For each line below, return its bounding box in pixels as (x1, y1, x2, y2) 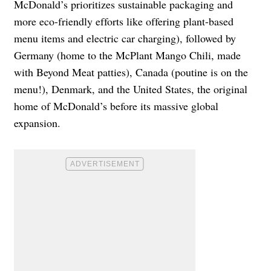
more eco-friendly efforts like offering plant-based (14, 13, 233, 28)
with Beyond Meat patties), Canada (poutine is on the (14, 64, 248, 79)
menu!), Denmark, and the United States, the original (14, 81, 247, 96)
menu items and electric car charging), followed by (14, 30, 236, 45)
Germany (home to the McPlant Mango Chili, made (14, 47, 241, 62)
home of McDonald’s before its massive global (14, 98, 218, 113)
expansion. (14, 115, 60, 130)
